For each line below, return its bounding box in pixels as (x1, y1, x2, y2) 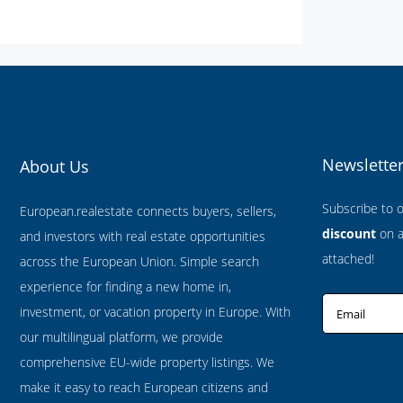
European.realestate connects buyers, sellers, (20, 202, 276, 219)
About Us (20, 156, 89, 177)
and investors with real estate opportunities (20, 228, 265, 245)
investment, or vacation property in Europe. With (20, 303, 291, 320)
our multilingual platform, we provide (20, 328, 223, 345)
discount (322, 225, 376, 242)
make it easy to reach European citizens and (20, 379, 268, 396)
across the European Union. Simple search (20, 253, 259, 270)
